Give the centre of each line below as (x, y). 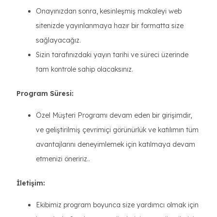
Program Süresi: (45, 93)
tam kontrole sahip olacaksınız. (85, 69)
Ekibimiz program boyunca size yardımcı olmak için (117, 205)
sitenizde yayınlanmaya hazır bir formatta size (110, 26)
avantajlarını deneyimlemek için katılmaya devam (116, 144)
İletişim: (31, 183)
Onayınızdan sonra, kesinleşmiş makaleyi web (109, 11)
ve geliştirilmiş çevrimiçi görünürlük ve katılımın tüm (117, 130)
